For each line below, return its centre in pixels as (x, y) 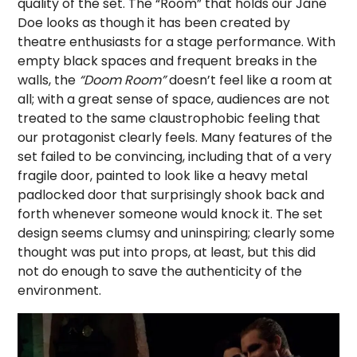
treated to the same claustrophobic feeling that (169, 119)
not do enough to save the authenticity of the (160, 272)
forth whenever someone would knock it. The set (171, 214)
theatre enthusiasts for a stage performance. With (177, 42)
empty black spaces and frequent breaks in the (168, 61)
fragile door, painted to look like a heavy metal (163, 176)
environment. (60, 291)
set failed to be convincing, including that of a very (175, 157)
